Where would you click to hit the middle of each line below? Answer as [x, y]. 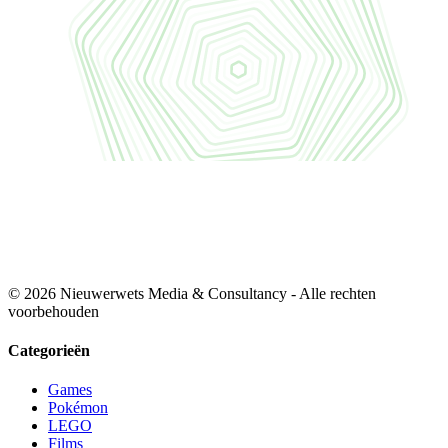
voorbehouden [53, 311]
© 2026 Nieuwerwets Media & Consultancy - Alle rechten [192, 293]
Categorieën [49, 350]
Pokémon [78, 408]
